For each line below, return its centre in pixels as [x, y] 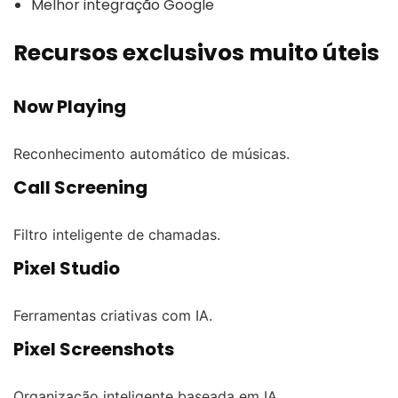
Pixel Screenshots [94, 349]
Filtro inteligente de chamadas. [117, 234]
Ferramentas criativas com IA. [113, 315]
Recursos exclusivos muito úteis [196, 52]
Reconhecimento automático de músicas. [151, 153]
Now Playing [70, 106]
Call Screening [80, 187]
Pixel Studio [67, 268]
